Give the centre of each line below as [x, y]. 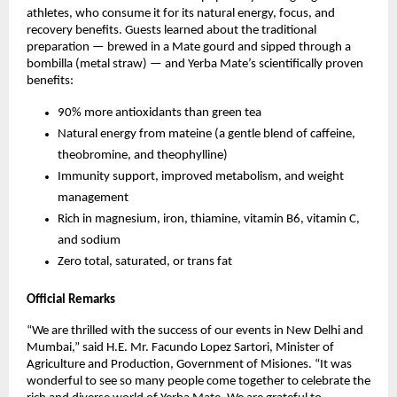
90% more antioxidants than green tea [160, 113]
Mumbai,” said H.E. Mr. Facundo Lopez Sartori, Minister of [180, 347]
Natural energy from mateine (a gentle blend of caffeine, [206, 134]
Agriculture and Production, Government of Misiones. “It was [189, 364]
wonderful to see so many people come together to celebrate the [198, 381]
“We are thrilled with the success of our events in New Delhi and [195, 331]
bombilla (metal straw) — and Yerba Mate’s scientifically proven [195, 64]
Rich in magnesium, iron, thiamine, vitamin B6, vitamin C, [209, 219]
